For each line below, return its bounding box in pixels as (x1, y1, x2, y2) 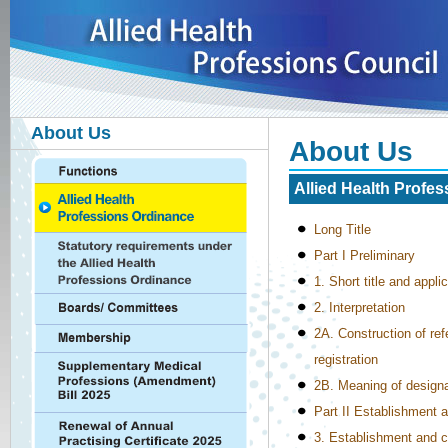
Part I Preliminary (314, 248, 415, 263)
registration (314, 352, 378, 367)
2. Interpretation (314, 300, 405, 315)
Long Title (314, 222, 371, 237)
